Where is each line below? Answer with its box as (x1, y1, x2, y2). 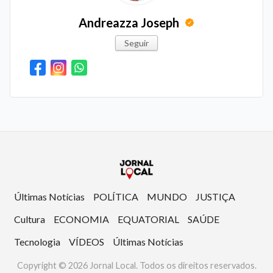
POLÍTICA (93, 191, 138, 203)
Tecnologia (14, 236, 60, 248)
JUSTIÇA (196, 191, 235, 203)
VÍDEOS (69, 236, 104, 248)
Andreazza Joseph (79, 15, 182, 30)
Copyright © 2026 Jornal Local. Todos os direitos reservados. (16, 260, 257, 271)
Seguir (124, 37, 149, 48)
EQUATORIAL (118, 213, 179, 225)
